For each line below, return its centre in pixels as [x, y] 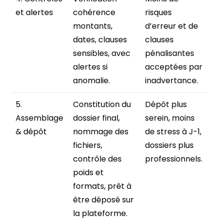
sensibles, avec [102, 54]
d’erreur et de [172, 26]
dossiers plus [170, 145]
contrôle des [98, 159]
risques [159, 13]
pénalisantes [170, 54]
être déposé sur [104, 200]
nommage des [101, 132]
